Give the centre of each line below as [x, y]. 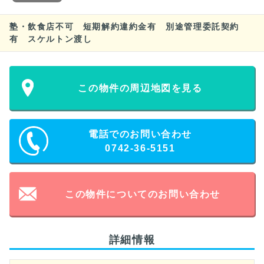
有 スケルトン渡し [51, 39]
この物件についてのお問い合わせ [143, 194]
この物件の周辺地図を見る [140, 88]
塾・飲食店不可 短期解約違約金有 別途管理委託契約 [124, 27]
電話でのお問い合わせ [140, 134]
